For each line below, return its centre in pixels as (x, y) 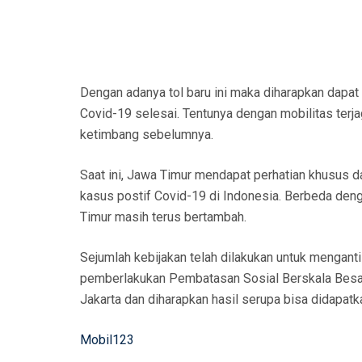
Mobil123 (107, 340)
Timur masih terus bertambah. (163, 217)
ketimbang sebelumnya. (147, 135)
